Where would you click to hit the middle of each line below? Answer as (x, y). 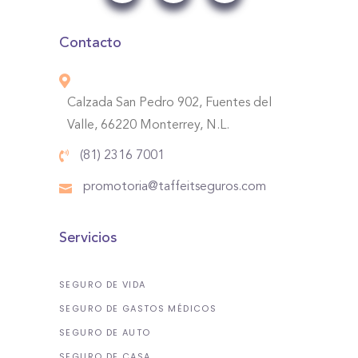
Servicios (88, 238)
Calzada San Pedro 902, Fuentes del (169, 103)
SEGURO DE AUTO (105, 332)
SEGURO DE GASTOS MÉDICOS (138, 308)
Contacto (90, 43)
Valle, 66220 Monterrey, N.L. (148, 125)
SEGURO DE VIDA (103, 284)
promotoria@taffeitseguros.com (175, 187)
